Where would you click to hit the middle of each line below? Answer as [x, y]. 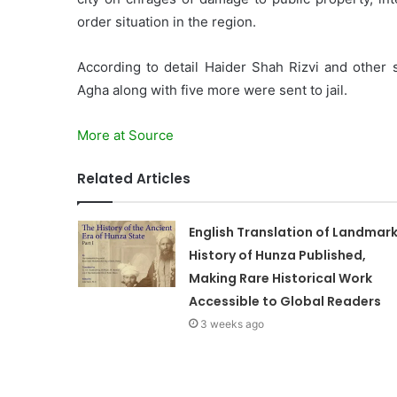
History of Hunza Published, [277, 256]
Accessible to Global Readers [284, 302]
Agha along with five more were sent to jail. [212, 90]
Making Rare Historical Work [280, 279]
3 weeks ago [232, 324]
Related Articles [134, 179]
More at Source [125, 136]
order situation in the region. [167, 22]
